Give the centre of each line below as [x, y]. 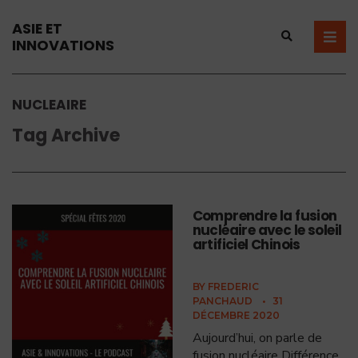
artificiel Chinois [246, 245]
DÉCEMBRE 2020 [236, 315]
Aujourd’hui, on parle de [257, 338]
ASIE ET [37, 28]
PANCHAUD [222, 301]
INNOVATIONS [63, 45]
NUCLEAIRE [49, 105]
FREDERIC [233, 286]
